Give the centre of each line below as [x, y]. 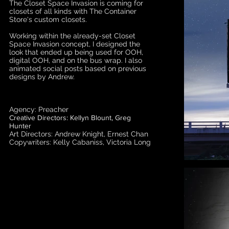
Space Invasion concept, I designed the [75, 44]
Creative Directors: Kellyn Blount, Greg [70, 118]
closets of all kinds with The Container [73, 11]
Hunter [20, 126]
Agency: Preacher [39, 109]
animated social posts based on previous [78, 68]
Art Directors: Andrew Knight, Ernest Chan [79, 134]
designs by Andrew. [42, 77]
